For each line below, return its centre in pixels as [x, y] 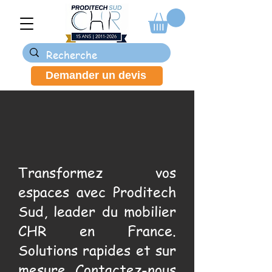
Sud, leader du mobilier [97, 211]
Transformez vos [97, 172]
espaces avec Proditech [97, 192]
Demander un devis [96, 76]
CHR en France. [97, 231]
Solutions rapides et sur [97, 250]
